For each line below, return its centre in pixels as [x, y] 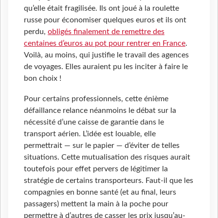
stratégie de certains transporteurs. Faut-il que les [109, 181]
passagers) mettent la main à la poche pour [96, 204]
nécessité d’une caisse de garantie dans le [94, 122]
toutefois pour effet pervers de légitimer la [96, 169]
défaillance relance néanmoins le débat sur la [100, 111]
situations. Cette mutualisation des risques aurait [107, 157]
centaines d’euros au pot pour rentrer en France [105, 44]
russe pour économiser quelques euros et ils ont [105, 20]
